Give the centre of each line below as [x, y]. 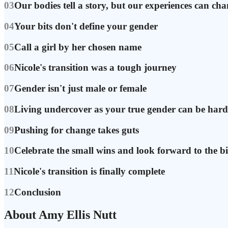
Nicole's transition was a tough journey [95, 68]
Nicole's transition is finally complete [89, 171]
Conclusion [38, 192]
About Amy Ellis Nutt [60, 215]
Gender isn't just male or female [80, 89]
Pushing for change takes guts [77, 130]
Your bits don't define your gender [86, 26]
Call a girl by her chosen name [78, 47]
